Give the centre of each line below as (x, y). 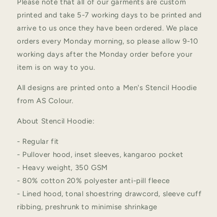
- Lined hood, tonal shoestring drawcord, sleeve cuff (109, 194)
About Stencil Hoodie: (56, 121)
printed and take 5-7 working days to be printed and (109, 15)
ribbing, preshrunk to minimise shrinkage (87, 207)
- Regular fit (38, 142)
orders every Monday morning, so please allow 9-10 (108, 41)
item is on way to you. (57, 68)
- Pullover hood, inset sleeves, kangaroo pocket (100, 155)
